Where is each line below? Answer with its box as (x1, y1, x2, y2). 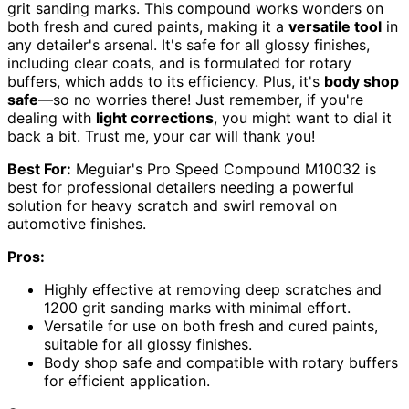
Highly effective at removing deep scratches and (44, 280, 382, 299)
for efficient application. (44, 372, 210, 391)
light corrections (96, 109, 214, 128)
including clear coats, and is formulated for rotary (7, 54, 351, 73)
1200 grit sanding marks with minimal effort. (44, 299, 351, 318)
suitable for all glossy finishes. (44, 335, 252, 354)
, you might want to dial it (214, 109, 392, 128)
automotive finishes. (7, 215, 146, 234)
